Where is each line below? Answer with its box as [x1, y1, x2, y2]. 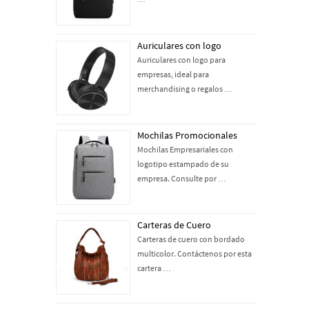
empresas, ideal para [137, 69, 209, 79]
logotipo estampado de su [137, 159, 229, 169]
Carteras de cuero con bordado [137, 234, 245, 244]
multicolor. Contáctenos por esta [137, 248, 252, 259]
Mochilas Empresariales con [137, 144, 233, 154]
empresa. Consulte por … [137, 173, 226, 183]
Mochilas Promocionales [137, 129, 237, 141]
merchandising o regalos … [137, 83, 232, 94]
